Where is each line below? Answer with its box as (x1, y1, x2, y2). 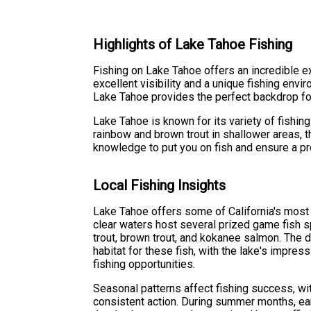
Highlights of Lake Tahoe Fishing (93, 35, 293, 53)
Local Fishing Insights (93, 176, 226, 194)
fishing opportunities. (93, 258, 196, 271)
